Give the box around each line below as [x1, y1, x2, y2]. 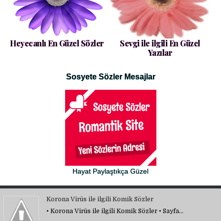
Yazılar [147, 47, 173, 58]
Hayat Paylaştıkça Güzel [73, 167, 148, 175]
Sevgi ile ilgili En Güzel [120, 38, 200, 48]
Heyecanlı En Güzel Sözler [10, 38, 104, 48]
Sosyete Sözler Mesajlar [66, 72, 155, 81]
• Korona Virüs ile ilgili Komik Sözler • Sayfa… [46, 207, 184, 215]
